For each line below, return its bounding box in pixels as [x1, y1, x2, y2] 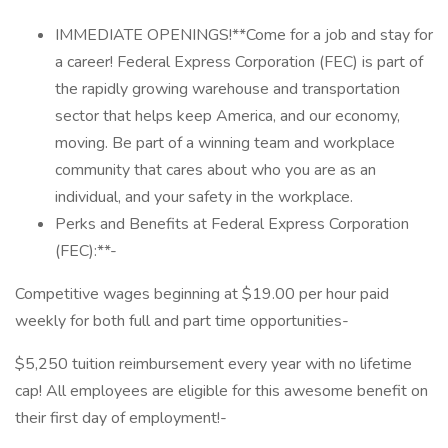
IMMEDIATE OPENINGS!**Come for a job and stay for [55, 24, 433, 46]
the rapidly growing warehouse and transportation [55, 78, 400, 100]
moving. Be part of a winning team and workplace [55, 132, 395, 154]
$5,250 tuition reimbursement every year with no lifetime [15, 353, 412, 375]
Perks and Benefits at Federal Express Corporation [55, 213, 409, 235]
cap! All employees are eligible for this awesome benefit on [15, 380, 428, 402]
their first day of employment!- [15, 407, 227, 429]
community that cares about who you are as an [55, 159, 376, 181]
